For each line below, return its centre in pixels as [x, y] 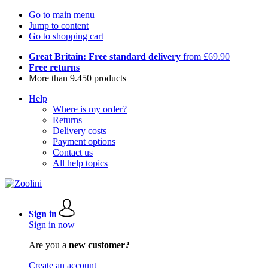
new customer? [99, 245]
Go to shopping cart [66, 36]
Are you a [49, 245]
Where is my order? [90, 109]
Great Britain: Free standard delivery [105, 57]
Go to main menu [62, 15]
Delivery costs [80, 131]
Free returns [54, 67]
